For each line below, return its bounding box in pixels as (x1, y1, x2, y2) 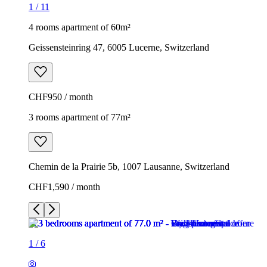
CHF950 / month (29, 91, 93, 102)
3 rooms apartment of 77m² (29, 111, 131, 122)
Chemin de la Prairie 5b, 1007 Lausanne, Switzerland (29, 161, 229, 172)
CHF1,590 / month (29, 181, 100, 192)
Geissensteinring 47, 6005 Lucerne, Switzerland (29, 42, 209, 52)
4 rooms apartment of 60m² (29, 21, 131, 32)
